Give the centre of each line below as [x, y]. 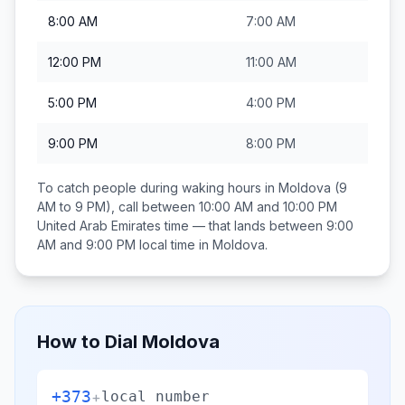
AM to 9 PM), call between [118, 207]
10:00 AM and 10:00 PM [268, 207]
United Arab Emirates [99, 226]
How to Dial [89, 342]
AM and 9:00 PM [86, 245]
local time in [174, 245]
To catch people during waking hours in [158, 188]
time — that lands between [244, 226]
